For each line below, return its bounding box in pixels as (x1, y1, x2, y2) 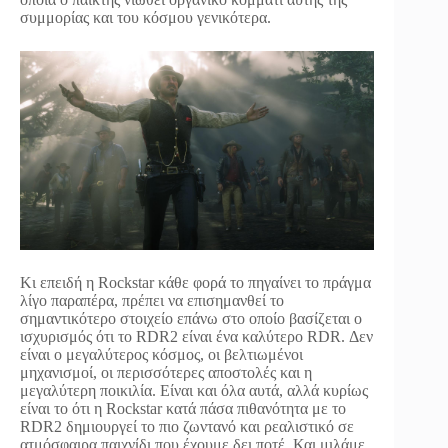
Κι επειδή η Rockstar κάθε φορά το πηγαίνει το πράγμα (20, 274, 371, 292)
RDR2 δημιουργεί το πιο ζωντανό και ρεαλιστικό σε (20, 418, 354, 436)
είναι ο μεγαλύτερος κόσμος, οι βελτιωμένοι (20, 346, 303, 364)
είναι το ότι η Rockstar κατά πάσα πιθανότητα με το (20, 400, 346, 418)
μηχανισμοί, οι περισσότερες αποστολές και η (20, 364, 312, 382)
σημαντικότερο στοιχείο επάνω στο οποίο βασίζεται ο (20, 310, 362, 328)
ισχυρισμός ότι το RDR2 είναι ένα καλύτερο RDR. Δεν (20, 328, 373, 346)
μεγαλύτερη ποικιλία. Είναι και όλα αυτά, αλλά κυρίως (20, 382, 368, 400)
